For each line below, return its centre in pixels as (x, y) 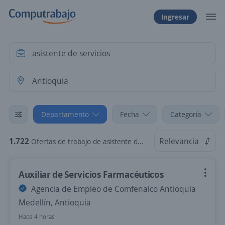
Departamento (65, 114)
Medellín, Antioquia (55, 202)
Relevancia (179, 141)
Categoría (186, 114)
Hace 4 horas (37, 217)
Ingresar (175, 17)
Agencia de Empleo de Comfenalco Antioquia (113, 189)
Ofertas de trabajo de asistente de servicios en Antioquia (84, 141)
